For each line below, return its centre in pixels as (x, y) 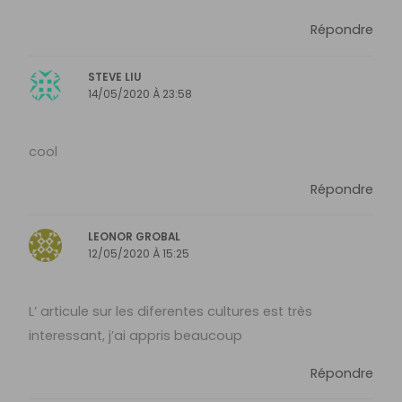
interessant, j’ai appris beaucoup (136, 336)
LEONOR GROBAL (135, 237)
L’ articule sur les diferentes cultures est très (171, 312)
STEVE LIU (115, 78)
